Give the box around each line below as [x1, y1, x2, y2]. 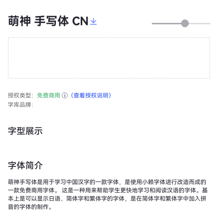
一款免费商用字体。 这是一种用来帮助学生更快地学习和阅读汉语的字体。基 [8, 187, 208, 194]
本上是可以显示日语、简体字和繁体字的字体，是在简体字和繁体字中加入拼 [8, 195, 206, 202]
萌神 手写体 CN [8, 14, 89, 28]
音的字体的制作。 [8, 203, 54, 210]
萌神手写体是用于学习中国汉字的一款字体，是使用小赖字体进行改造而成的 [8, 179, 206, 185]
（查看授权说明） [68, 92, 114, 99]
